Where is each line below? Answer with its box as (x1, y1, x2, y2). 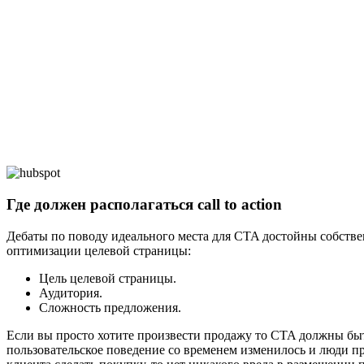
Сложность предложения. (39, 300, 181, 314)
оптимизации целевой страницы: (6, 243, 191, 258)
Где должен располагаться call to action (6, 195, 282, 213)
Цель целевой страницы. (39, 271, 176, 285)
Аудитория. (39, 285, 102, 300)
